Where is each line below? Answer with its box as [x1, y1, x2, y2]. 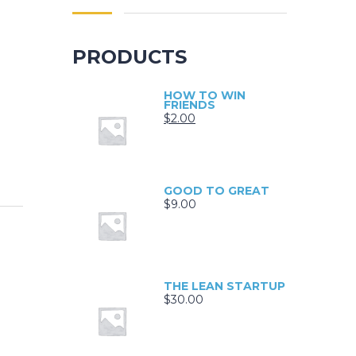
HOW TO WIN [164, 88, 246, 103]
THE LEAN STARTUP [164, 279, 285, 294]
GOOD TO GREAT [164, 184, 269, 199]
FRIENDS [164, 98, 215, 113]
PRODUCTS [72, 45, 187, 69]
